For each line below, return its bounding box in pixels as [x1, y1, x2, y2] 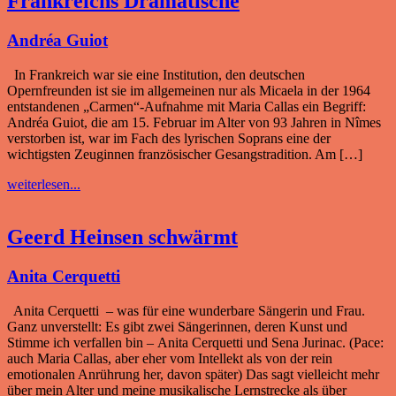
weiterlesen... [7, 176, 80, 192]
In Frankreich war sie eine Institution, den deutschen [7, 66, 305, 82]
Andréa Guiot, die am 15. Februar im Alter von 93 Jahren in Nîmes [7, 114, 381, 130]
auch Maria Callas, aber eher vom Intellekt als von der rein [7, 351, 332, 367]
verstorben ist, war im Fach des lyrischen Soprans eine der [7, 130, 331, 146]
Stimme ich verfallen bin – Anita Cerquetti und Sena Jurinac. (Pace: [7, 335, 384, 351]
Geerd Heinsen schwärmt [7, 225, 238, 249]
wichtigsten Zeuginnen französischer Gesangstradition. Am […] [7, 146, 362, 162]
